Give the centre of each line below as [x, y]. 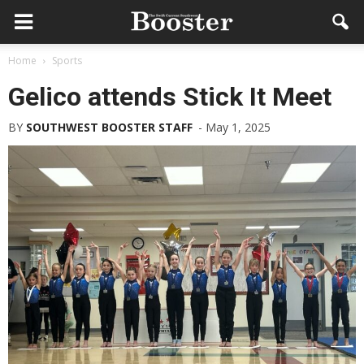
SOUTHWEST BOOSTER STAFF [109, 127]
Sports [67, 61]
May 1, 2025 [238, 127]
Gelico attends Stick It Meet [170, 97]
